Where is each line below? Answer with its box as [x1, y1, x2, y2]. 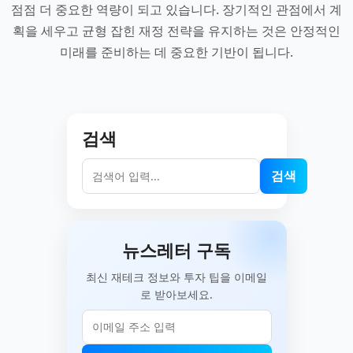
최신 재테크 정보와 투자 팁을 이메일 [86, 269, 267, 284]
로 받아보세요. [140, 287, 213, 302]
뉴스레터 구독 [122, 238, 231, 262]
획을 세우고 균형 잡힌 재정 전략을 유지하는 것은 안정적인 [13, 22, 340, 39]
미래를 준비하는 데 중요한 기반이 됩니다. [60, 43, 293, 61]
